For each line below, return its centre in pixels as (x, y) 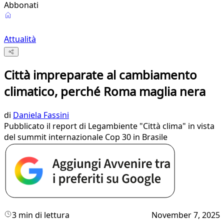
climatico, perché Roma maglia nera (105, 91)
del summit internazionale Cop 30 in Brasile (86, 137)
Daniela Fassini (41, 115)
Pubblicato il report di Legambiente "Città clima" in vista (109, 126)
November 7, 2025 (186, 215)
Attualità (20, 39)
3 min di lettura (41, 215)
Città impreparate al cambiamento (100, 75)
